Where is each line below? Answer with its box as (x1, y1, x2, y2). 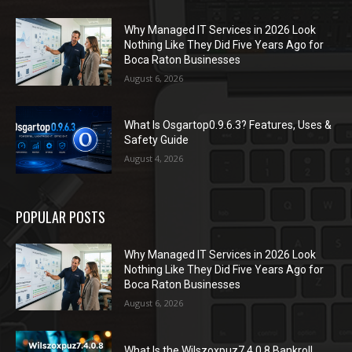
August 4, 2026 (124, 152, 184, 165)
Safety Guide (124, 134, 189, 147)
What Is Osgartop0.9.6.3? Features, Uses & (124, 119, 332, 132)
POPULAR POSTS (16, 206, 105, 227)
